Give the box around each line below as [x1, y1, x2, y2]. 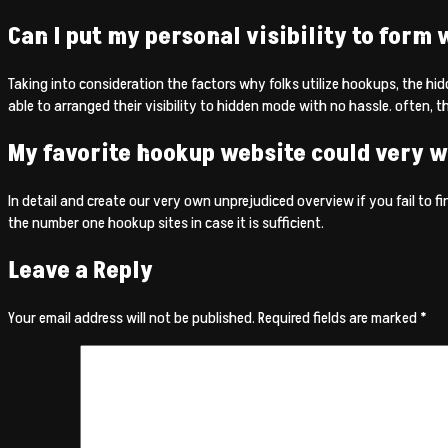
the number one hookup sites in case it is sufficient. [8, 212, 324, 234]
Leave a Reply [8, 253, 153, 287]
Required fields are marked [258, 306, 420, 329]
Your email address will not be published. [8, 306, 255, 329]
